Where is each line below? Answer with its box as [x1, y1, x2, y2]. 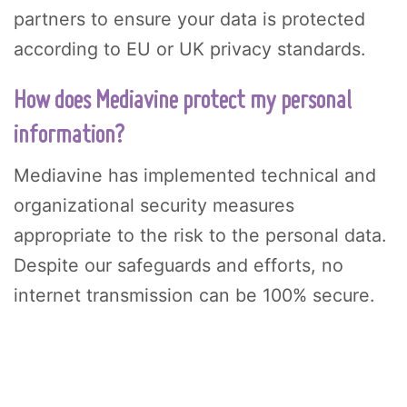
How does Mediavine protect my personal [14, 87, 352, 114]
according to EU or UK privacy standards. [14, 37, 365, 60]
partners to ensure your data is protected [14, 7, 365, 30]
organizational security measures [14, 194, 294, 216]
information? [14, 122, 124, 149]
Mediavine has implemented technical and [14, 164, 376, 186]
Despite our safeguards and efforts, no [14, 253, 343, 276]
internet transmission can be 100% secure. [14, 283, 374, 306]
